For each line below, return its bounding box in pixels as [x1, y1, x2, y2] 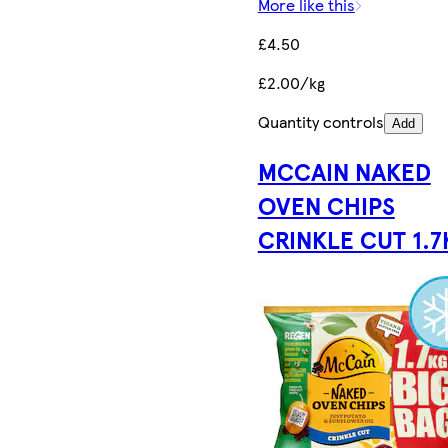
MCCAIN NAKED [257, 154, 431, 189]
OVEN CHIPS [257, 188, 395, 223]
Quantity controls [257, 110, 384, 134]
